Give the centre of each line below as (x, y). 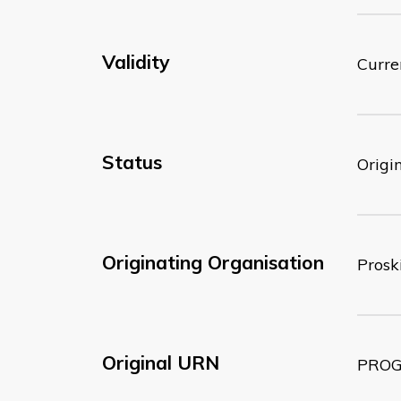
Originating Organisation (213, 262)
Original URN (161, 362)
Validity (136, 61)
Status (132, 162)
